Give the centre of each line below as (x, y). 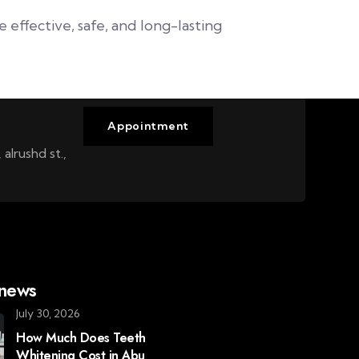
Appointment (148, 126)
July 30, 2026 (48, 313)
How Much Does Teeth (81, 338)
